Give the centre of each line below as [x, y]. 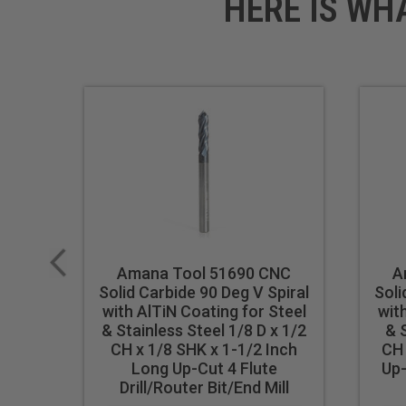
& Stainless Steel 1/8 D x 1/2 [204, 331]
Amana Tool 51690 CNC [204, 274]
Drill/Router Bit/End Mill [204, 388]
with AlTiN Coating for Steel [204, 312]
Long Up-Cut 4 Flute [204, 369]
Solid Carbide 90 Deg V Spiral [204, 293]
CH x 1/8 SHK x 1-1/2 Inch [204, 350]
